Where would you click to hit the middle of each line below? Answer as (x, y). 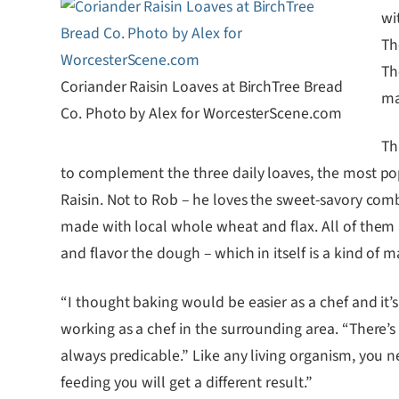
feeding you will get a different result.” (187, 383)
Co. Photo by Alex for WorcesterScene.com (201, 114)
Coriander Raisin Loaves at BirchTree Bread (202, 87)
